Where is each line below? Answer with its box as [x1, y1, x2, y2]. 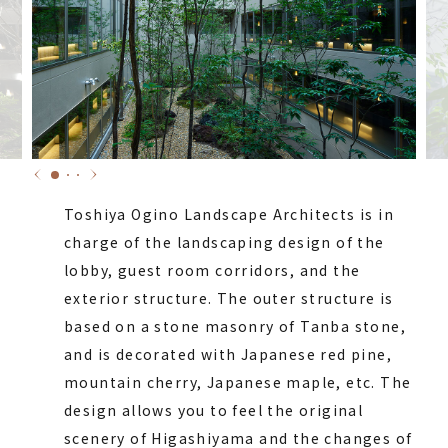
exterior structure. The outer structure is [64, 287, 394, 308]
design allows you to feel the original [64, 399, 364, 420]
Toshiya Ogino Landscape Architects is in [64, 203, 394, 224]
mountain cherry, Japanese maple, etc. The [64, 371, 412, 392]
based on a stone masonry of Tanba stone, [64, 315, 406, 336]
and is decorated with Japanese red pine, [64, 343, 392, 364]
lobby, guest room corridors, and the [64, 259, 361, 280]
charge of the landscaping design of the [64, 231, 385, 252]
